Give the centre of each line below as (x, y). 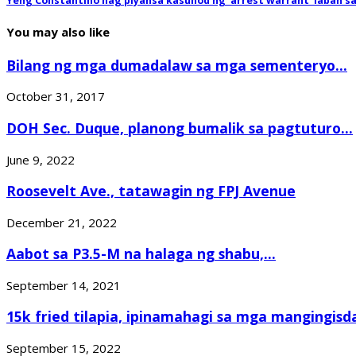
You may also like (58, 31)
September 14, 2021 (64, 285)
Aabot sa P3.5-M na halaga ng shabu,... (141, 254)
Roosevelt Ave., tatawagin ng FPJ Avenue (151, 191)
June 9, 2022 (41, 159)
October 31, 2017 (56, 97)
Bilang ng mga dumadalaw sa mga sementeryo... (177, 65)
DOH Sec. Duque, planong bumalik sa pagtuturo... (180, 128)
